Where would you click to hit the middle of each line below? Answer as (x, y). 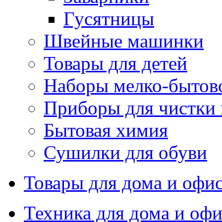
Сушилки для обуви (125, 152)
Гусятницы (109, 18)
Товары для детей (115, 63)
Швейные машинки (124, 41)
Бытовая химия (106, 130)
